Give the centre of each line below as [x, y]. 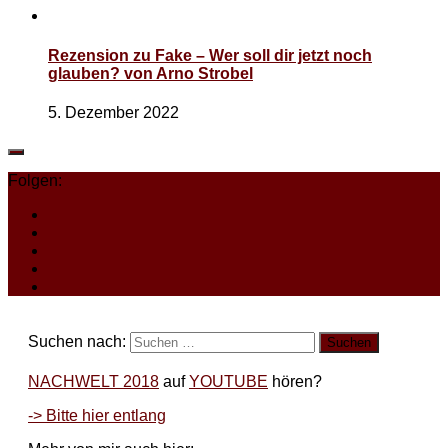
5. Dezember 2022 [113, 112]
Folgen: [35, 180]
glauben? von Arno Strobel [150, 73]
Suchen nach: [77, 341]
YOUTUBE [228, 381]
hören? [295, 381]
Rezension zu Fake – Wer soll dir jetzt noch [210, 55]
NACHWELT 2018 [93, 381]
